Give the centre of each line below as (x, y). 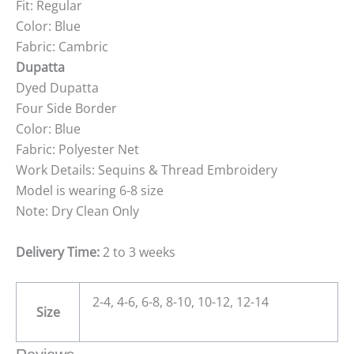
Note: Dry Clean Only (77, 211)
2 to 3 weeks (137, 252)
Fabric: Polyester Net (77, 150)
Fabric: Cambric (62, 47)
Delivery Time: (58, 252)
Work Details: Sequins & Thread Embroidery (147, 170)
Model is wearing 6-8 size (90, 191)
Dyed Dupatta (57, 88)
